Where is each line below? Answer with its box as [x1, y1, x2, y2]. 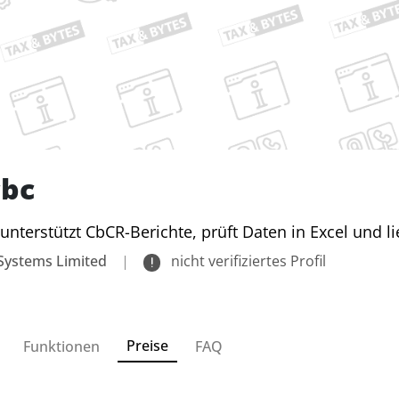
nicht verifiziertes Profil [167, 251, 327, 272]
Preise [126, 335, 168, 355]
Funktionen [23, 336, 100, 356]
